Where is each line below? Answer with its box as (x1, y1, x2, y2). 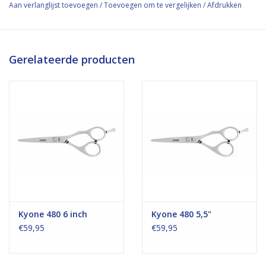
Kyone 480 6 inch (18, 208, 87, 220)
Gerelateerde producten (9, 52, 135, 67)
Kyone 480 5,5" (151, 208, 211, 220)
